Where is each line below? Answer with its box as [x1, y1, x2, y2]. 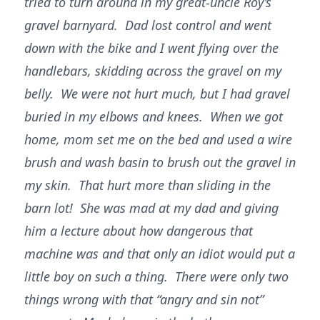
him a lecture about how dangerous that [24, 222, 253, 239]
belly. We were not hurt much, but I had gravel [24, 85, 290, 102]
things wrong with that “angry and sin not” [24, 291, 264, 308]
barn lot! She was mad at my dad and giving [24, 199, 279, 216]
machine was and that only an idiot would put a [24, 245, 295, 262]
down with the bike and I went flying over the [24, 39, 279, 56]
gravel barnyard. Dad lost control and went [24, 16, 271, 34]
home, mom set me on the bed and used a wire [24, 131, 292, 148]
